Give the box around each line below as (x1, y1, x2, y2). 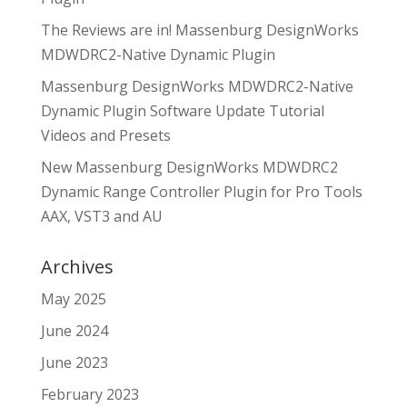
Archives (40, 254, 114, 280)
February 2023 (40, 384, 139, 405)
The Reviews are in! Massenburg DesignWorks (40, 20, 359, 41)
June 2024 (40, 321, 108, 342)
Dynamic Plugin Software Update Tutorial (40, 101, 324, 122)
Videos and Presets (40, 125, 171, 146)
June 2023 (40, 352, 108, 373)
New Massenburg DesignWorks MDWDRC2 (40, 157, 338, 178)
